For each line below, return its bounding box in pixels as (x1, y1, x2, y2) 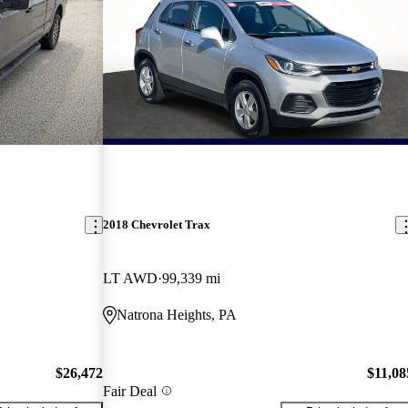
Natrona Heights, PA (117, 307, 238, 323)
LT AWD (103, 270, 158, 287)
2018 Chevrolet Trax (103, 218, 211, 232)
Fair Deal (103, 382, 158, 399)
